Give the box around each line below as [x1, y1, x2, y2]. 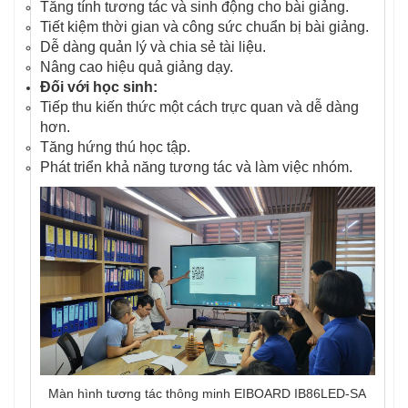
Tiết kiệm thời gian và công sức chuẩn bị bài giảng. [40, 18, 369, 35]
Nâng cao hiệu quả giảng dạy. [40, 58, 233, 75]
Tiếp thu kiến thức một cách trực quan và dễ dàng [40, 98, 359, 115]
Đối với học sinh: [40, 78, 158, 95]
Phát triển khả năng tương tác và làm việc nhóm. [40, 158, 352, 175]
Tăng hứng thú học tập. [40, 138, 190, 155]
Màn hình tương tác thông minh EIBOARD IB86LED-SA [48, 386, 367, 402]
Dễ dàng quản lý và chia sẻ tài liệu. [40, 38, 266, 55]
